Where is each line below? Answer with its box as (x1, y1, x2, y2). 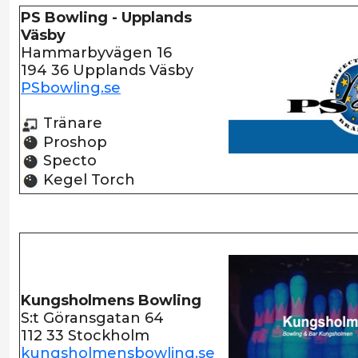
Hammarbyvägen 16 (21, 44, 172, 62)
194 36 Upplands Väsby (21, 62, 193, 79)
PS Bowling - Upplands (21, 9, 192, 26)
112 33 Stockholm (21, 327, 149, 344)
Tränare (39, 114, 102, 132)
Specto (39, 152, 97, 170)
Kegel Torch (39, 171, 135, 189)
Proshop (39, 133, 107, 151)
